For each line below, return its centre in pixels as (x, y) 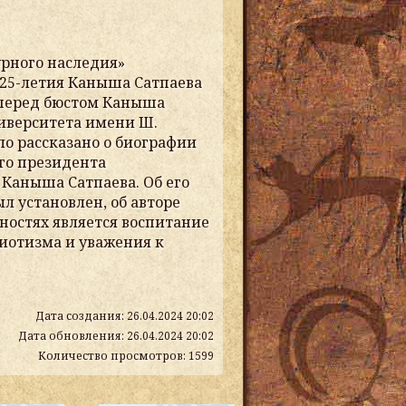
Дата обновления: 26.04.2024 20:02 (116, 336)
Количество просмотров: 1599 (126, 356)
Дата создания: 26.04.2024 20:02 (125, 316)
